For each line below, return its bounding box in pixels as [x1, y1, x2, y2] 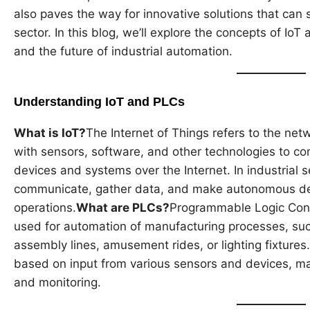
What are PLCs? [76, 200, 170, 215]
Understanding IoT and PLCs [14, 94, 185, 109]
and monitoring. [14, 275, 101, 289]
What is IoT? [14, 125, 86, 140]
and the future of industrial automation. [14, 44, 232, 59]
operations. [14, 200, 76, 215]
